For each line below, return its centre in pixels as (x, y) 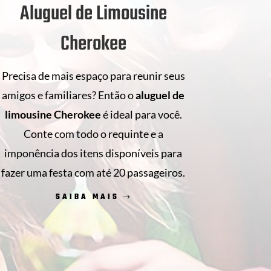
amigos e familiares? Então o (69, 95)
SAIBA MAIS (88, 197)
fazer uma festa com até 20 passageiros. (93, 172)
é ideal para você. (142, 114)
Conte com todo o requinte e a (93, 133)
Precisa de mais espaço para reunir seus (93, 75)
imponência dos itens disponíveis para (93, 153)
